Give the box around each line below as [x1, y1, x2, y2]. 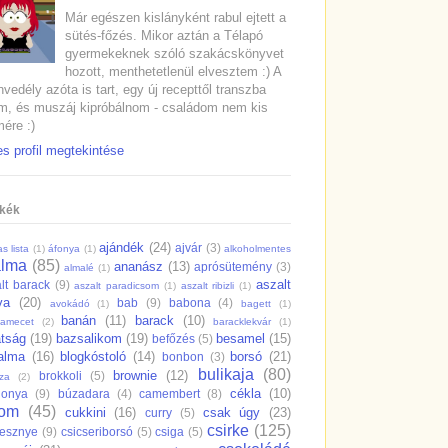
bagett [241, 297, 272, 309]
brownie [113, 367, 158, 383]
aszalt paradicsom [74, 279, 160, 291]
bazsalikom [56, 330, 122, 346]
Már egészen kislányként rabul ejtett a [64, 10, 286, 26]
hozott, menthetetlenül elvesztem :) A [64, 64, 281, 80]
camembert [139, 386, 201, 400]
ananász [113, 258, 163, 274]
